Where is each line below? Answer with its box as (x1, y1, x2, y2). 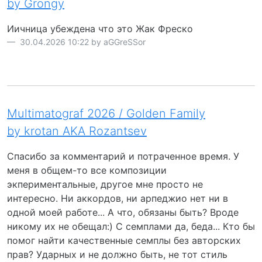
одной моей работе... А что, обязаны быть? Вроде (7, 206, 239, 218)
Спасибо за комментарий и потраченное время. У (7, 150, 239, 162)
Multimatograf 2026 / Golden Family (7, 106, 205, 120)
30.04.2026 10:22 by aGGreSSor (18, 36, 146, 47)
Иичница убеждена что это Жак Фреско (7, 22, 193, 35)
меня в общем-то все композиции (7, 164, 167, 176)
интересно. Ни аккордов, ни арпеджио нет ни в (7, 192, 228, 204)
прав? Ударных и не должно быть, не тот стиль (7, 248, 227, 260)
